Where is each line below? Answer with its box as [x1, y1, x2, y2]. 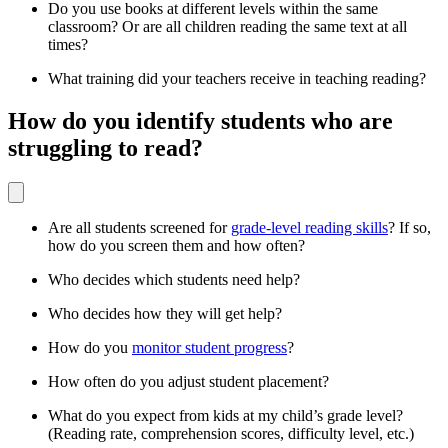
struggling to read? [8, 134, 203, 161]
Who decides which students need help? [48, 270, 300, 288]
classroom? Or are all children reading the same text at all [48, 17, 407, 35]
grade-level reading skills [231, 218, 388, 236]
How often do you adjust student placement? [48, 372, 329, 390]
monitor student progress [132, 338, 287, 356]
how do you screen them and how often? [48, 236, 305, 254]
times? [48, 35, 88, 53]
